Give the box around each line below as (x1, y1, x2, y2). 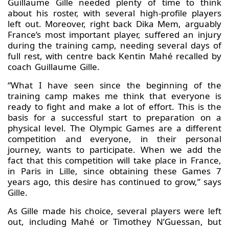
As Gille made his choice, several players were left (8, 205, 221, 217)
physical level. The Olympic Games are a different (8, 122, 221, 134)
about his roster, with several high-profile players (8, 7, 221, 19)
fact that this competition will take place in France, (8, 154, 221, 167)
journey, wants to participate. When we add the (8, 144, 221, 156)
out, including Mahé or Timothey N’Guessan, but (8, 216, 221, 228)
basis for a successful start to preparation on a (8, 111, 221, 124)
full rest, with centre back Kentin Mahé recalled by (8, 50, 221, 62)
